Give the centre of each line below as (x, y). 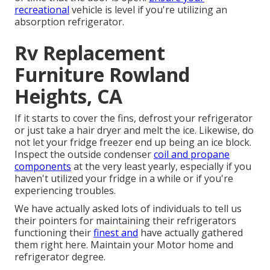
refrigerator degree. (60, 256)
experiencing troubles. (65, 190)
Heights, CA (68, 96)
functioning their (54, 232)
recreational (42, 9)
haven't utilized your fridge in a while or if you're (124, 178)
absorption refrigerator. (69, 21)
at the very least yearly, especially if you (161, 166)
